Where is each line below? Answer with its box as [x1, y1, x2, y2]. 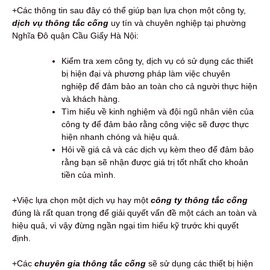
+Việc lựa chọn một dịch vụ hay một [12, 195, 151, 206]
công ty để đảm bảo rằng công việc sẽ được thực [61, 119, 249, 130]
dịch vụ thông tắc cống [12, 18, 108, 28]
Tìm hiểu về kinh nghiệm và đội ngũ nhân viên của [61, 107, 254, 117]
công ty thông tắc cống [151, 195, 248, 206]
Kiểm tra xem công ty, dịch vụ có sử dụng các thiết [61, 56, 253, 66]
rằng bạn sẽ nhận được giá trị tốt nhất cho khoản [61, 157, 248, 168]
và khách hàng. [61, 94, 120, 104]
